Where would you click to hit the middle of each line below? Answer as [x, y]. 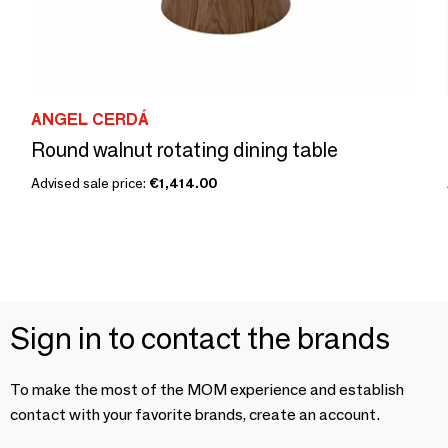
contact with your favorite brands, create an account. [195, 414]
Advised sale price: [90, 183]
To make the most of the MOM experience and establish [207, 389]
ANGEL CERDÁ [90, 119]
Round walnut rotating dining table [184, 150]
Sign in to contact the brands [200, 338]
